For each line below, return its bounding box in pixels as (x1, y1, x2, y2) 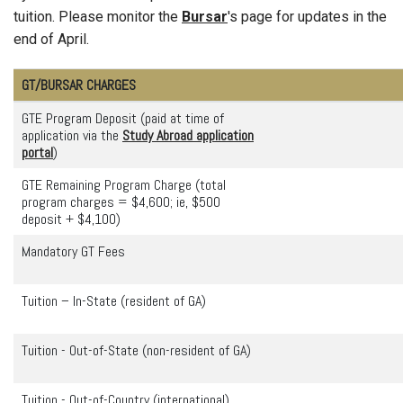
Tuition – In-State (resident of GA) (22, 291, 206, 311)
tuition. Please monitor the (13, 7, 182, 25)
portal (22, 143, 53, 163)
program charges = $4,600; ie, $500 (22, 193, 220, 212)
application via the (22, 126, 122, 146)
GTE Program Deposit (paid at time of (22, 109, 224, 129)
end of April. (13, 30, 93, 48)
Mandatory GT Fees (22, 242, 125, 262)
